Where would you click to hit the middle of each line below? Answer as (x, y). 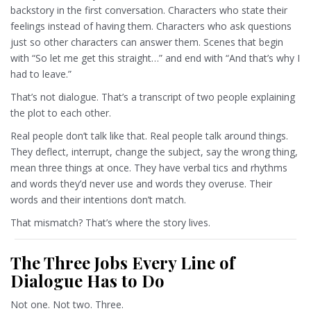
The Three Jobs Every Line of (123, 263)
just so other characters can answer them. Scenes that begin (147, 42)
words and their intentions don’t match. (98, 200)
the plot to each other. (61, 113)
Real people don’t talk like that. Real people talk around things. (149, 136)
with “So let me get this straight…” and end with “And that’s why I (155, 58)
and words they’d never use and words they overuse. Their (141, 184)
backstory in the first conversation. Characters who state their (149, 10)
